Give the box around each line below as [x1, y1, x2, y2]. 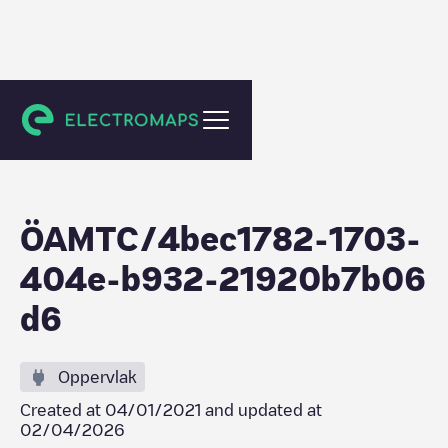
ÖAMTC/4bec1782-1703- [20, 222, 421, 254]
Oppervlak [58, 369, 137, 385]
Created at [20, 402, 105, 418]
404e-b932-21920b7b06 [20, 262, 426, 294]
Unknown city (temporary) [40, 107, 212, 121]
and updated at [201, 402, 322, 418]
